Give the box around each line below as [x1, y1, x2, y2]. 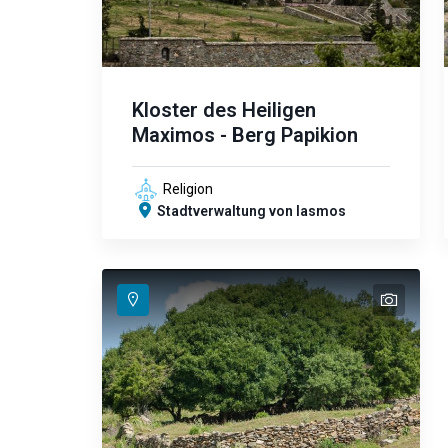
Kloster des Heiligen [132, 98, 316, 122]
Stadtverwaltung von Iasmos [157, 203, 346, 219]
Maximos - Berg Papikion [132, 123, 358, 147]
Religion [163, 181, 213, 197]
